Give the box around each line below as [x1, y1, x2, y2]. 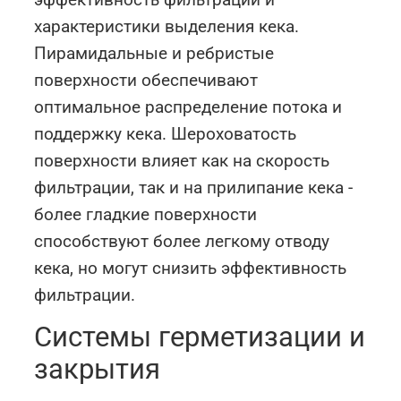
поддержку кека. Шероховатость [34, 123, 297, 144]
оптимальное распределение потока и [34, 96, 343, 117]
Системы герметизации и [34, 320, 366, 354]
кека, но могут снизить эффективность [34, 257, 347, 278]
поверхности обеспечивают [34, 69, 259, 90]
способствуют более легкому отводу [34, 230, 330, 252]
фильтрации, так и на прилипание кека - [34, 176, 354, 198]
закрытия [34, 352, 161, 386]
